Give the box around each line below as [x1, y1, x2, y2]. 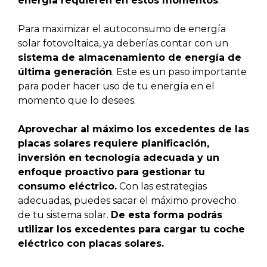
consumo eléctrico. [18, 180, 117, 192]
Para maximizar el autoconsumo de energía [18, 23, 226, 35]
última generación [18, 66, 112, 77]
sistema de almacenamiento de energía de [18, 51, 241, 63]
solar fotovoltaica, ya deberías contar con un [18, 37, 228, 49]
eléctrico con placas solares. [18, 237, 164, 249]
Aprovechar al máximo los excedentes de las [18, 123, 249, 135]
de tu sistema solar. [18, 209, 111, 221]
